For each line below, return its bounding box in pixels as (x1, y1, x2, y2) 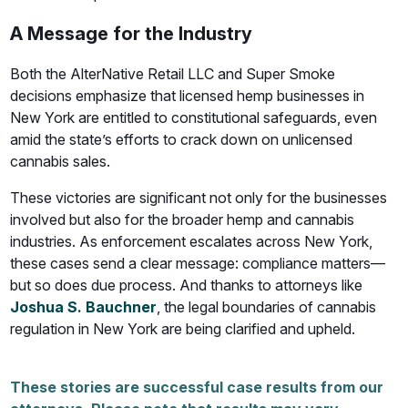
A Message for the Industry (10, 23, 253, 45)
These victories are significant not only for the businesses (10, 189, 388, 207)
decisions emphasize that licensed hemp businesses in (10, 87, 365, 105)
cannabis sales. (10, 152, 111, 170)
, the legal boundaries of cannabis (157, 298, 377, 316)
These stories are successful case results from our (10, 378, 384, 396)
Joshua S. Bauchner (10, 298, 158, 316)
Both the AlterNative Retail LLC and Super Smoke (10, 65, 336, 83)
